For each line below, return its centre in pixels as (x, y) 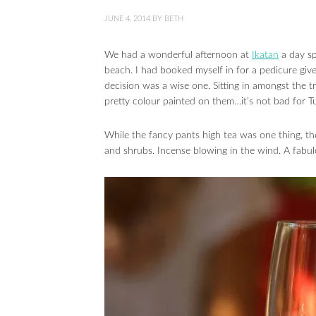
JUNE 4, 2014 (127, 19)
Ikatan (265, 55)
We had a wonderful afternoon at (178, 55)
